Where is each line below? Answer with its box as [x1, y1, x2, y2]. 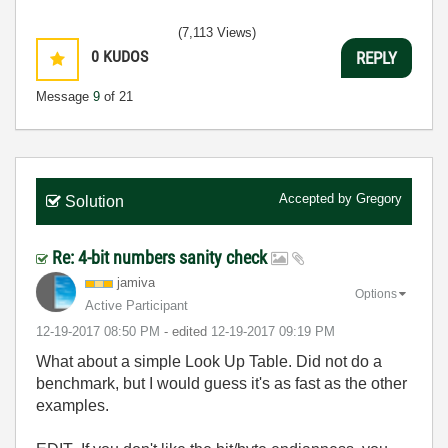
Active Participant [85, 298, 188, 314]
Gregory [356, 191, 402, 207]
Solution [65, 193, 124, 211]
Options [355, 287, 397, 301]
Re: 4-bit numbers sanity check [52, 247, 271, 269]
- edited [164, 324, 211, 340]
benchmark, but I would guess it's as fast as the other [36, 375, 407, 393]
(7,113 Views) [178, 25, 256, 41]
